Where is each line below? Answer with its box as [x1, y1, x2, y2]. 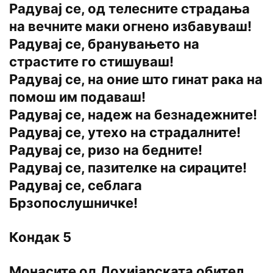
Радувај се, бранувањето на [9, 36, 199, 52]
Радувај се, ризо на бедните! [9, 142, 202, 158]
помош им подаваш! [9, 89, 146, 105]
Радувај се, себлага [9, 177, 142, 194]
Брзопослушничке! [9, 195, 138, 211]
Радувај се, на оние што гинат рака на [9, 71, 263, 88]
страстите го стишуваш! [9, 54, 174, 70]
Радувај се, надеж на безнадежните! [9, 107, 257, 123]
